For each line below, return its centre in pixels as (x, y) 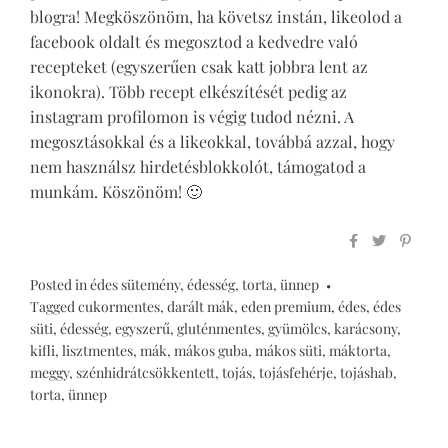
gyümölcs (297, 328)
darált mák (200, 306)
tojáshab (366, 372)
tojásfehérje (296, 372)
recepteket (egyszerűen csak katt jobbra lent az (199, 66)
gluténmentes (219, 328)
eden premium (286, 306)
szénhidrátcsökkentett (145, 372)
